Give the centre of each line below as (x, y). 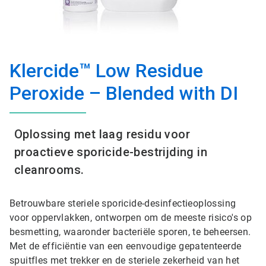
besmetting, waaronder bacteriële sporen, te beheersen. (130, 232)
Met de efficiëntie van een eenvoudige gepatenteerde (126, 246)
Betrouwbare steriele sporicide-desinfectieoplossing (123, 203)
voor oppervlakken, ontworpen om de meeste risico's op (131, 218)
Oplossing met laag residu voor (102, 134)
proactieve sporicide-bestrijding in (111, 152)
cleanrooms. (49, 170)
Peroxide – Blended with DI (124, 93)
